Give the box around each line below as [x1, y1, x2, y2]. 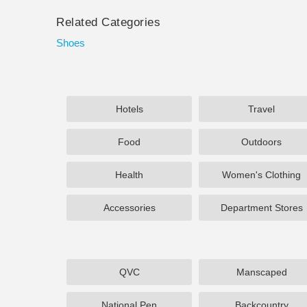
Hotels [115, 103, 143, 114]
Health [115, 169, 144, 180]
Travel [248, 103, 275, 114]
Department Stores [220, 202, 303, 213]
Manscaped [236, 267, 287, 278]
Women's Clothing [222, 169, 302, 180]
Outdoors [241, 136, 282, 147]
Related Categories [56, 16, 161, 29]
